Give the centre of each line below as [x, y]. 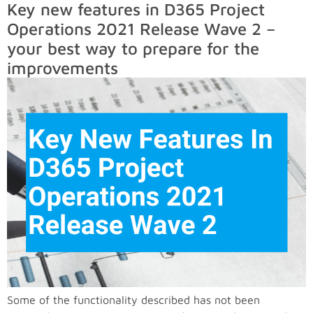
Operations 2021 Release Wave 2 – [141, 28]
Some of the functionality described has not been [133, 299]
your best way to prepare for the [133, 48]
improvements [63, 67]
